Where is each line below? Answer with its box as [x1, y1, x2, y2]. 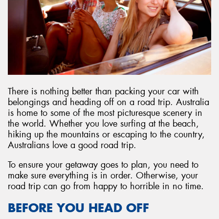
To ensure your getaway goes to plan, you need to [8, 158, 198, 171]
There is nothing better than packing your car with [8, 86, 199, 98]
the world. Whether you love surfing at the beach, [8, 118, 199, 130]
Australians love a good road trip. [8, 139, 136, 152]
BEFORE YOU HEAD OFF [8, 200, 149, 216]
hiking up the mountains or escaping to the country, [8, 129, 205, 141]
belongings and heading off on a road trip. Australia [8, 96, 209, 109]
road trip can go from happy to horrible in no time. [8, 180, 204, 192]
